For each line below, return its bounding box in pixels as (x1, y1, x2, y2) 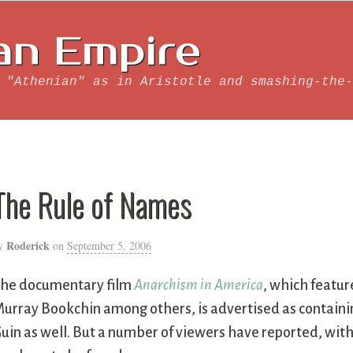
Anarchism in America (134, 277, 264, 294)
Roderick (6, 237, 50, 254)
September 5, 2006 (67, 238, 152, 253)
